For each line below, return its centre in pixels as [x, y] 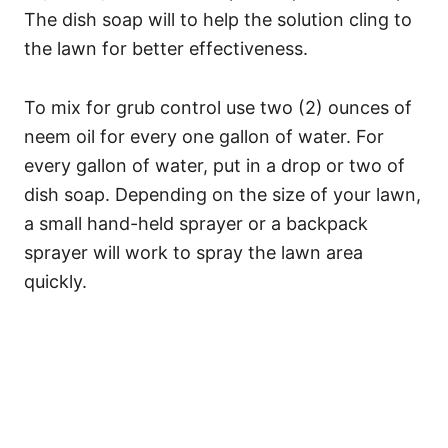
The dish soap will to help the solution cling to [218, 20]
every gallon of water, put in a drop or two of [214, 166]
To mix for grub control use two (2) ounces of [218, 108]
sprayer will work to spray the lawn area [193, 253]
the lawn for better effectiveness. [166, 49]
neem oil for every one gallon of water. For [204, 137]
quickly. [55, 282]
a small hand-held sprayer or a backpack [196, 224]
